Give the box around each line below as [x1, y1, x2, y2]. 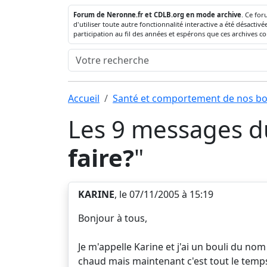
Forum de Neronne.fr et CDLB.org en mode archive [73, 10, 241, 19]
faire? [68, 141, 134, 174]
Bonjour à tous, [78, 212, 147, 225]
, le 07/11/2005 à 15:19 [114, 188, 213, 201]
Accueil [68, 92, 100, 105]
